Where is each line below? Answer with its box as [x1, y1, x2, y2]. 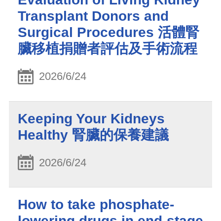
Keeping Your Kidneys [18, 110, 165, 126]
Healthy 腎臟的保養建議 [18, 127, 169, 143]
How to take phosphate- [18, 197, 174, 213]
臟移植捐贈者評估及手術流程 [18, 41, 197, 57]
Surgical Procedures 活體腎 [18, 25, 199, 40]
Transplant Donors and [18, 8, 169, 24]
